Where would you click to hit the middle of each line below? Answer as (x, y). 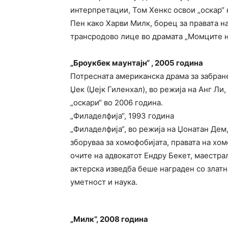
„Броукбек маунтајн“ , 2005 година (137, 63)
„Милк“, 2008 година (109, 219)
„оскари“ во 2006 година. (117, 103)
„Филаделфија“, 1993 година (122, 116)
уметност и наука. (104, 182)
